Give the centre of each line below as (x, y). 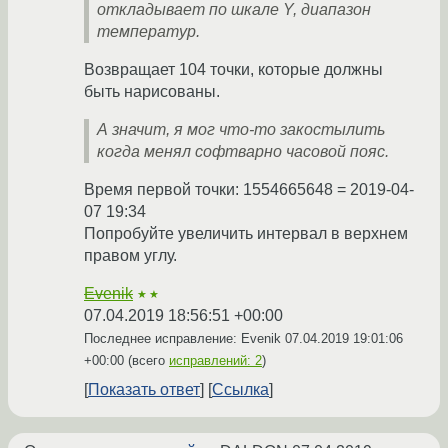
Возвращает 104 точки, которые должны (233, 70)
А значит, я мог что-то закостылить (241, 130)
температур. (148, 32)
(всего (146, 361)
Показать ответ (144, 390)
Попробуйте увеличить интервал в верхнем (246, 234)
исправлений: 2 (215, 361)
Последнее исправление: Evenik (184, 339)
